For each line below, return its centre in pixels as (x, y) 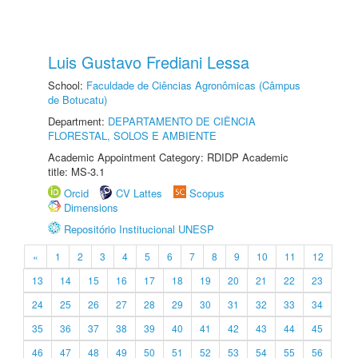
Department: (78, 121)
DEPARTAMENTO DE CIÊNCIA (182, 121)
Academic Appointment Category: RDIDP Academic (168, 157)
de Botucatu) (78, 99)
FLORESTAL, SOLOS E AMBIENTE (132, 135)
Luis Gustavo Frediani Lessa (149, 62)
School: (67, 85)
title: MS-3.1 (76, 171)
